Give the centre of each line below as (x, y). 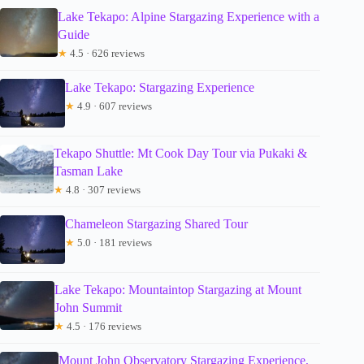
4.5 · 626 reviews (106, 54)
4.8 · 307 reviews (102, 190)
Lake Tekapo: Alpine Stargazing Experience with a (188, 17)
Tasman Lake (88, 171)
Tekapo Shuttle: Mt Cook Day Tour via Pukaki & (180, 154)
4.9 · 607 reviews (113, 106)
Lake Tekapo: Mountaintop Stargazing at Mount (178, 290)
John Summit (88, 308)
